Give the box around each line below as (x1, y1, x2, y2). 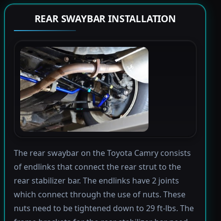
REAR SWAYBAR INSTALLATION (34, 12, 176, 26)
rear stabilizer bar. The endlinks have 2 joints (13, 175, 179, 186)
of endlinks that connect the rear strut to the (13, 161, 181, 173)
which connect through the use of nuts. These (13, 189, 185, 200)
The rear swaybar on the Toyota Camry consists (13, 147, 191, 159)
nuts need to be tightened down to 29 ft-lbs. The (13, 203, 194, 214)
